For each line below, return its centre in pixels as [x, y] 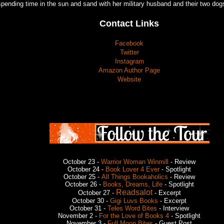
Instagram [129, 61]
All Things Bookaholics [135, 176]
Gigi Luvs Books [134, 200]
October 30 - [91, 200]
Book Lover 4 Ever [132, 169]
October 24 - [86, 169]
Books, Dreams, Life [132, 184]
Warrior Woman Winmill [135, 161]
